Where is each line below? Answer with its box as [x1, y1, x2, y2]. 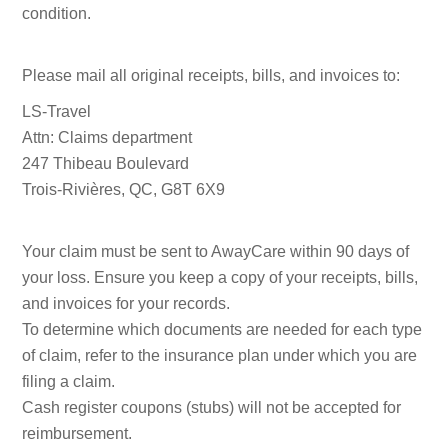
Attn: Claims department [22, 129, 193, 147]
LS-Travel [22, 103, 92, 121]
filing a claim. [22, 373, 116, 391]
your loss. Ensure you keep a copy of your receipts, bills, [22, 269, 419, 287]
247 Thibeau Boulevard [22, 155, 190, 173]
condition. [22, 5, 92, 23]
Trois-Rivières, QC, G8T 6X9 [22, 181, 226, 199]
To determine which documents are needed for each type [22, 321, 423, 339]
